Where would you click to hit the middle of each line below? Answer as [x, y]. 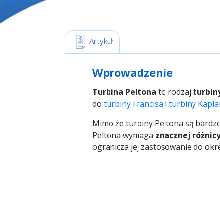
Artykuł [100, 41]
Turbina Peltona [124, 92]
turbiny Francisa [133, 104]
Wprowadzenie [133, 72]
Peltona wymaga [124, 135]
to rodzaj [175, 92]
